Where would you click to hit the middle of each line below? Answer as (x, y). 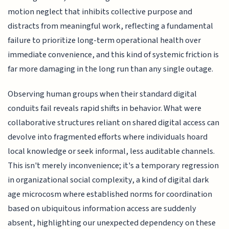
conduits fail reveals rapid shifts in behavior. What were (105, 108)
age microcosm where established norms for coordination (110, 194)
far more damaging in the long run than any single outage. (111, 69)
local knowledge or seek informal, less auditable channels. (111, 151)
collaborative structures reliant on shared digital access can (114, 122)
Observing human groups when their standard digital (102, 94)
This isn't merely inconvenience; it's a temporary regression (113, 165)
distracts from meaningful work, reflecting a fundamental (111, 26)
